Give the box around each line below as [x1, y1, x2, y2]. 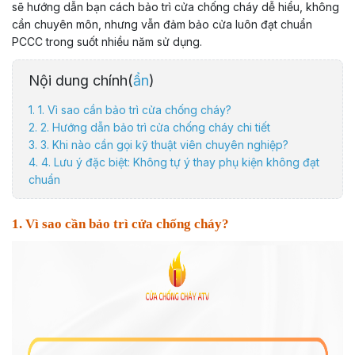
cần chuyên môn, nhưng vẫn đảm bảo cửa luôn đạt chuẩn [12, 17, 312, 31]
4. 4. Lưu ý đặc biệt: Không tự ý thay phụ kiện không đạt [29, 155, 319, 170]
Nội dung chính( [29, 72, 133, 90]
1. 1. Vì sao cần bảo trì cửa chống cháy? [29, 103, 231, 117]
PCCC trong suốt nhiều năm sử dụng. [12, 35, 202, 48]
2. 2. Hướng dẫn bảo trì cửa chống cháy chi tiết [29, 120, 273, 135]
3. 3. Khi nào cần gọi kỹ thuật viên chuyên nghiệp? [29, 138, 288, 152]
